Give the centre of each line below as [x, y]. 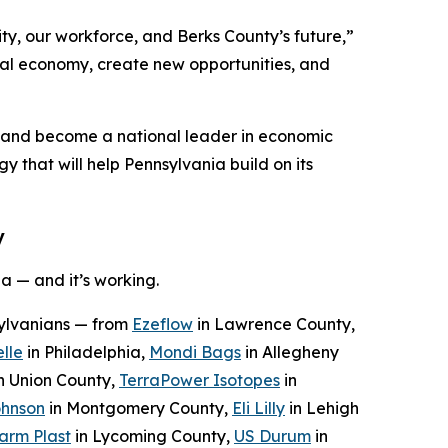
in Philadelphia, [86, 351]
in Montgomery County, [138, 407]
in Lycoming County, [152, 435]
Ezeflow [162, 323]
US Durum [272, 435]
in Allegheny [290, 351]
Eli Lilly [258, 407]
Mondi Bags [195, 351]
